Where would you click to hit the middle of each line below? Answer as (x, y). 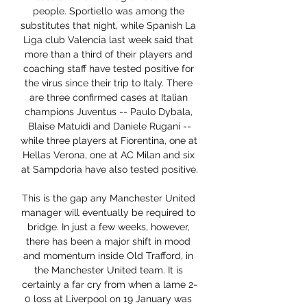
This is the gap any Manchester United (108, 198)
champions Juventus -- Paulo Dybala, (108, 112)
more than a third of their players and (108, 54)
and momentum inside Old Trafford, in (108, 256)
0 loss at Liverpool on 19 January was (108, 299)
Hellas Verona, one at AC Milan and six (108, 155)
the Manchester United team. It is (108, 270)
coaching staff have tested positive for (108, 69)
